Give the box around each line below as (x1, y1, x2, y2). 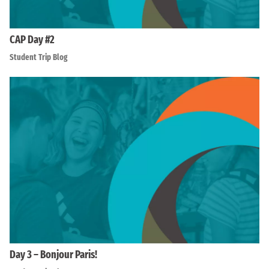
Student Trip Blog (10, 52, 67, 63)
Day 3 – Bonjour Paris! (10, 247, 97, 261)
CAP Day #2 (10, 33, 55, 47)
